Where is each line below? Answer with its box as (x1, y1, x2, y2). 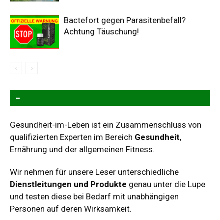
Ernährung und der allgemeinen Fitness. (10, 144, 155, 154)
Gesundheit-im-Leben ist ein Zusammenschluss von (10, 119, 201, 130)
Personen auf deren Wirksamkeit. (10, 203, 132, 214)
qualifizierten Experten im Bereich (10, 132, 135, 142)
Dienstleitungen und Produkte (10, 179, 127, 189)
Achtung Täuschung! (64, 26, 139, 36)
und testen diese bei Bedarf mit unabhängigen (10, 191, 179, 201)
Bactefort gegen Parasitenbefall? (64, 15, 186, 25)
